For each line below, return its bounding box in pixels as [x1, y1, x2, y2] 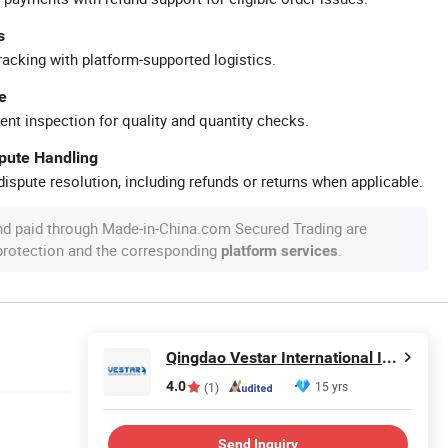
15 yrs [315, 378, 348, 394]
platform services [221, 242, 338, 260]
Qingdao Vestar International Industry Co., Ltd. [382, 348, 397, 367]
